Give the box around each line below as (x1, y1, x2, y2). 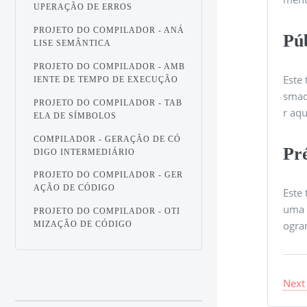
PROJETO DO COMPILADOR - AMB (34, 61, 186, 71)
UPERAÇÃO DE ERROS (34, 2, 133, 12)
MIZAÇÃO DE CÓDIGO (34, 219, 133, 230)
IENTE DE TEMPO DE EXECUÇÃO (34, 74, 179, 84)
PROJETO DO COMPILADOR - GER (34, 170, 184, 180)
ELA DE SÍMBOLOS (34, 110, 117, 121)
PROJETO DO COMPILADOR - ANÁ (34, 25, 185, 35)
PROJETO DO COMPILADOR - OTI (34, 206, 181, 217)
